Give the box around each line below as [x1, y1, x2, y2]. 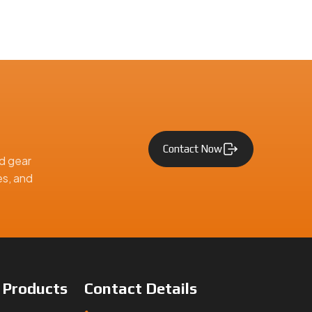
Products [1, 279, 68, 297]
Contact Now [163, 143, 222, 155]
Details [146, 279, 198, 297]
